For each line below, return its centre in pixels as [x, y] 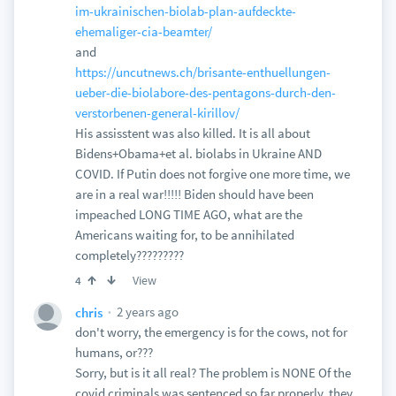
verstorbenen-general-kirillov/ [157, 113]
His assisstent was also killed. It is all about [192, 133]
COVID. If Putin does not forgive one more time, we [212, 174]
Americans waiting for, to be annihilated [184, 235]
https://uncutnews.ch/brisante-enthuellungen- [202, 72]
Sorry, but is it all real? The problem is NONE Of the [213, 373]
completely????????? [129, 255]
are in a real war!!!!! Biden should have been [194, 194]
